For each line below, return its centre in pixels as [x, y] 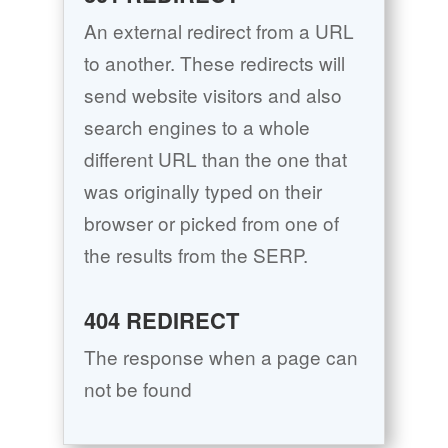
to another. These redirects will [214, 63]
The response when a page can [220, 357]
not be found [137, 389]
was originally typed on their [202, 191]
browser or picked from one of [211, 223]
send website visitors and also [212, 95]
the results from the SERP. [195, 255]
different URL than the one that [215, 159]
